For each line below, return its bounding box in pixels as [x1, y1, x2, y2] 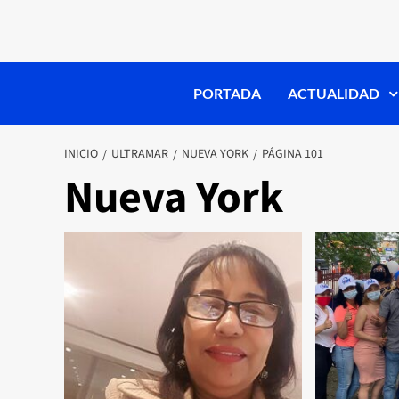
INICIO [64, 145, 98, 164]
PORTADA [192, 85, 261, 102]
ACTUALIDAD [287, 85, 379, 102]
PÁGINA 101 [262, 145, 323, 164]
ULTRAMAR [111, 145, 168, 164]
